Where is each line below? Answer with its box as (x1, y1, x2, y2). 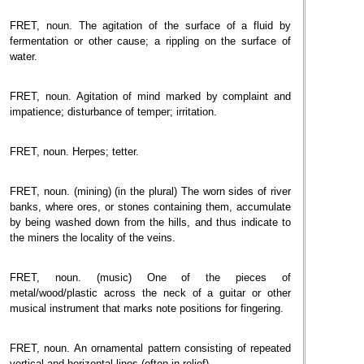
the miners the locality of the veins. (10, 232, 175, 244)
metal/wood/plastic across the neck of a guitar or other (10, 287, 291, 299)
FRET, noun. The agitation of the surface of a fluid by (10, 19, 291, 32)
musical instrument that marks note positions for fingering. (10, 302, 284, 314)
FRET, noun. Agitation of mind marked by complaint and (10, 90, 291, 102)
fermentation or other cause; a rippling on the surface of (10, 35, 291, 47)
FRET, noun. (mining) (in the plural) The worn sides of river (10, 185, 291, 197)
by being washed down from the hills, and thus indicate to (10, 216, 291, 228)
